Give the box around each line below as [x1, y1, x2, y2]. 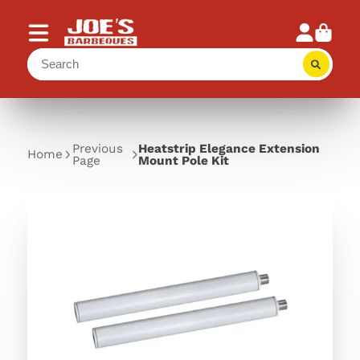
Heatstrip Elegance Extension [137, 141, 320, 156]
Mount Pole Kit [137, 153, 229, 168]
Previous [72, 141, 123, 156]
